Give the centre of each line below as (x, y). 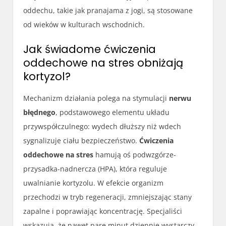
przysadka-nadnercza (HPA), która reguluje (95, 169)
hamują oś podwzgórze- (135, 155)
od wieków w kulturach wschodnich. (84, 25)
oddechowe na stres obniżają (103, 63)
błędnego (40, 112)
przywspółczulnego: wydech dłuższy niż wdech (102, 127)
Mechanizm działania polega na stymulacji (96, 98)
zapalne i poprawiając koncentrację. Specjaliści (103, 211)
